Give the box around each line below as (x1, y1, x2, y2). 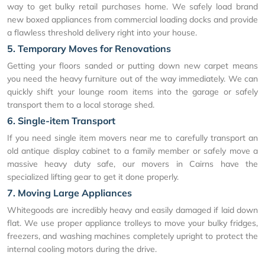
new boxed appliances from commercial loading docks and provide (7, 14, 258, 25)
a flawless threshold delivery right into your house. (7, 27, 197, 38)
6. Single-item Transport (7, 114, 115, 127)
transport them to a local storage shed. (7, 99, 154, 110)
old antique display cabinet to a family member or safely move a (7, 145, 258, 156)
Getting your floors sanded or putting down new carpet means (7, 60, 258, 71)
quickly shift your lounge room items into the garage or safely (7, 86, 258, 97)
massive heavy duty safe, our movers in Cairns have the (7, 158, 258, 169)
